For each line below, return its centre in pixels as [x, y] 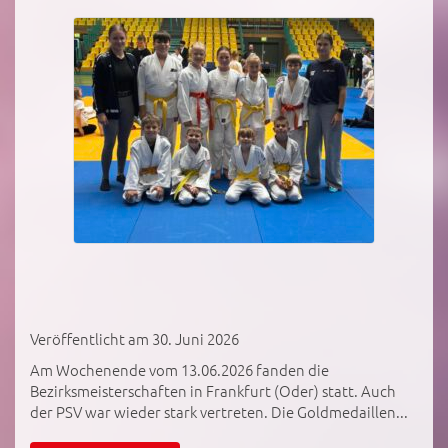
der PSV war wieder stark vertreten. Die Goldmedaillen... [219, 411]
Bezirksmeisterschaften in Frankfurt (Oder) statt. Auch [213, 390]
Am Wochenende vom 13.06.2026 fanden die [179, 369]
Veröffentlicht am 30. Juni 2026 [134, 338]
